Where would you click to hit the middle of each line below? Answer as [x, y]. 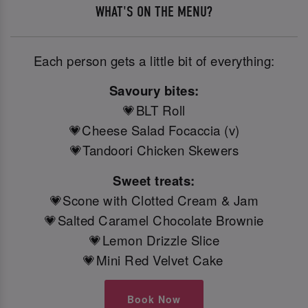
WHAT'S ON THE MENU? [154, 12]
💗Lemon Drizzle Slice [154, 240]
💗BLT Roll [154, 110]
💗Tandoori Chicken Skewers [154, 150]
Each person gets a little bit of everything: [154, 61]
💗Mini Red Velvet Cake [153, 260]
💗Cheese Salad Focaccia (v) [154, 130]
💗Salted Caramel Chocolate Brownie [154, 220]
